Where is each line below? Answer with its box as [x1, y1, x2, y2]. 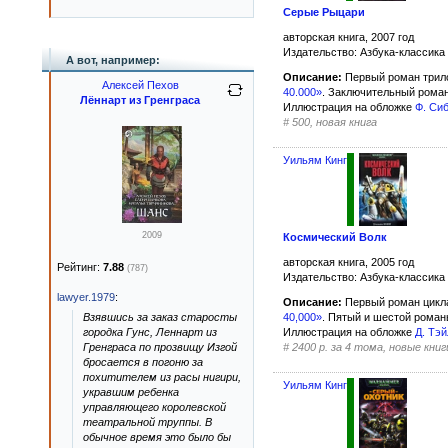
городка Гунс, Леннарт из [83, 326, 217, 338]
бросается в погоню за [83, 356, 203, 368]
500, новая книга [292, 115, 377, 128]
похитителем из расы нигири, [83, 371, 241, 383]
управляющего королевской [83, 401, 226, 413]
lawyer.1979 [57, 291, 115, 303]
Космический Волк [283, 231, 387, 244]
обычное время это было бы [83, 431, 231, 443]
